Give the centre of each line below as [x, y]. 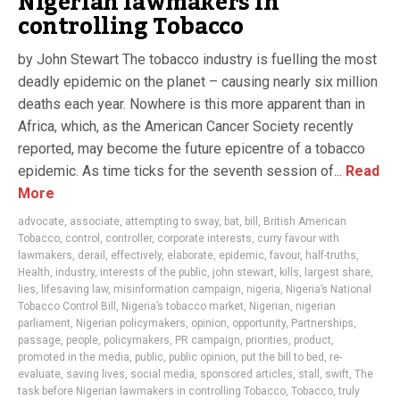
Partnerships [322, 323]
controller [129, 238]
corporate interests [204, 238]
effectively [136, 255]
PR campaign [208, 340]
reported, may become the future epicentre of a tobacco [192, 149]
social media [162, 374]
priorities [267, 340]
